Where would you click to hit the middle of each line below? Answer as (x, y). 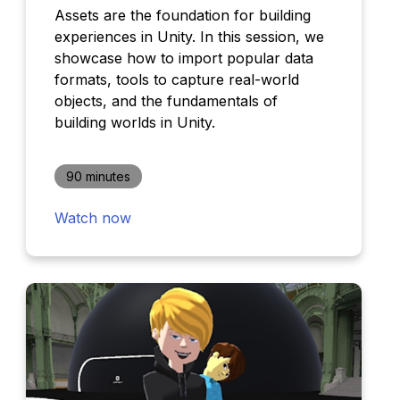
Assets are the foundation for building (182, 16)
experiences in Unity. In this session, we (189, 37)
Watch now (92, 218)
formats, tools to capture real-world (176, 80)
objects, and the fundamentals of (166, 101)
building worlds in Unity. (134, 123)
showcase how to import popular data (183, 58)
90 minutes (98, 177)
